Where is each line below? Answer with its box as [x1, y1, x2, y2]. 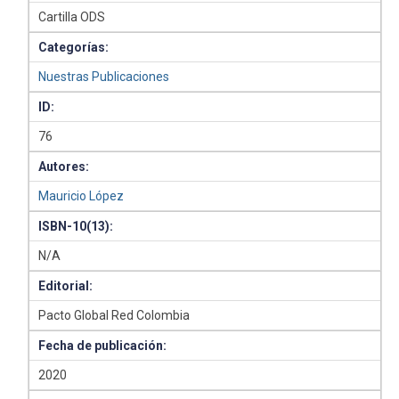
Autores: [38, 159, 90, 174]
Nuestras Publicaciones [38, 69, 170, 84]
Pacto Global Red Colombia [38, 308, 191, 322]
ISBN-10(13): [38, 219, 114, 233]
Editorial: [38, 279, 94, 293]
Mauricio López [38, 189, 125, 203]
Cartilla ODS [38, 10, 106, 24]
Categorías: [38, 40, 110, 54]
